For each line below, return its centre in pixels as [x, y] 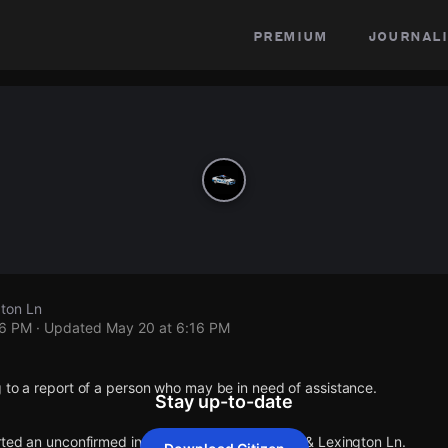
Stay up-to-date [224, 401]
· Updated [69, 327]
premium [290, 35]
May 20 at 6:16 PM [168, 327]
